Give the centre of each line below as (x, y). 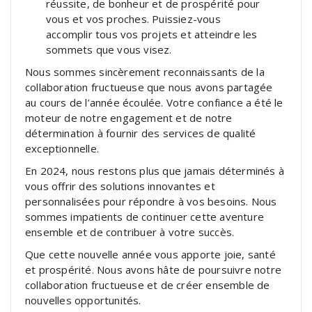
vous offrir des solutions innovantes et (120, 186)
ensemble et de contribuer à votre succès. (130, 232)
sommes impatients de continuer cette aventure (145, 217)
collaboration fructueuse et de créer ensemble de (148, 285)
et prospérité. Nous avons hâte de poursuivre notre (154, 270)
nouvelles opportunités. (83, 301)
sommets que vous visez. (109, 50)
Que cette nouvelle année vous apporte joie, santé (150, 255)
